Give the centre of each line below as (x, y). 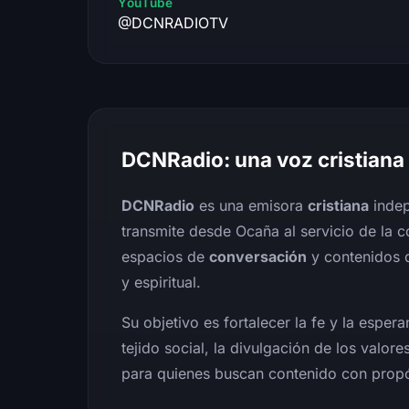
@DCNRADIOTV (173, 22)
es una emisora (251, 205)
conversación (258, 256)
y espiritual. (161, 282)
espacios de (165, 256)
